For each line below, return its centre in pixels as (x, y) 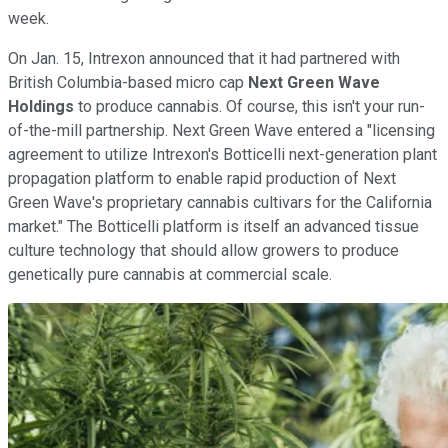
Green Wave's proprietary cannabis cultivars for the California (220, 203)
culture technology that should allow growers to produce (203, 251)
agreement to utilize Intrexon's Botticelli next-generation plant (222, 155)
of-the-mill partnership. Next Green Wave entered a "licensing (221, 131)
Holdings (41, 107)
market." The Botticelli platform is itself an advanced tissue (213, 227)
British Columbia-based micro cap (128, 83)
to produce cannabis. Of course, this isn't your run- (249, 107)
